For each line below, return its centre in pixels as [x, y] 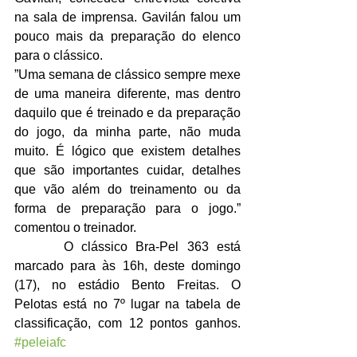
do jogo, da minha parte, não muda [127, 132]
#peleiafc [40, 342]
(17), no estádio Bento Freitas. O [127, 285]
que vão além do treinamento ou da [127, 189]
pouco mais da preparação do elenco [127, 36]
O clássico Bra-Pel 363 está [39, 247]
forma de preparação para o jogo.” [127, 208]
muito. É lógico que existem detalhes [127, 151]
